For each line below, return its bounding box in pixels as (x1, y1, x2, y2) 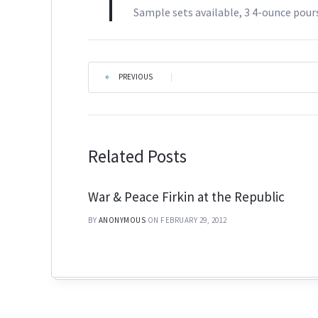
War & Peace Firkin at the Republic (88, 188, 285, 206)
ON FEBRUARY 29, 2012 (147, 215, 227, 226)
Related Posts (88, 145, 187, 168)
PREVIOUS (119, 72, 153, 82)
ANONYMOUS (98, 215, 146, 226)
